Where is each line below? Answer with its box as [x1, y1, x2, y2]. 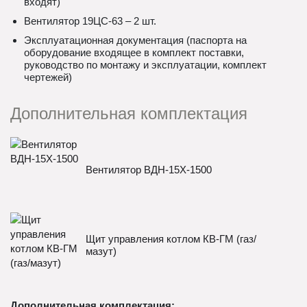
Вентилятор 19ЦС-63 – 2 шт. [24, 15, 156, 27]
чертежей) [24, 71, 72, 83]
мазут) [86, 245, 116, 257]
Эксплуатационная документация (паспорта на [24, 34, 247, 46]
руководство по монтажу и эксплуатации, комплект [24, 59, 267, 71]
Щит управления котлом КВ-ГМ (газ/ [86, 232, 256, 245]
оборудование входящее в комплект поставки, [24, 47, 244, 58]
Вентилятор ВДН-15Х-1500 [86, 163, 212, 175]
